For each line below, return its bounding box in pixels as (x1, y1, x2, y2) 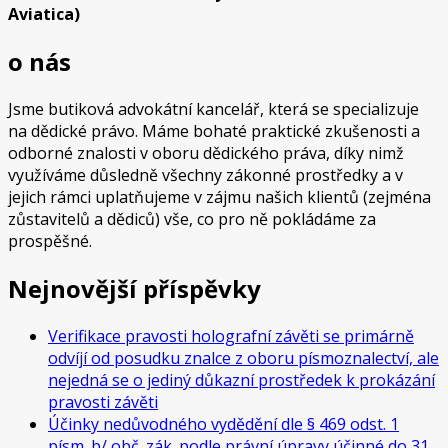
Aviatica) (8, 3, 80, 26)
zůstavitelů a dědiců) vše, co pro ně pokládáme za (8, 208, 376, 231)
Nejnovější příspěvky (8, 272, 261, 306)
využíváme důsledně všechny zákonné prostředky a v (8, 164, 403, 187)
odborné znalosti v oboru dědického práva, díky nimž (8, 142, 404, 165)
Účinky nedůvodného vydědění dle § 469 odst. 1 (48, 413, 399, 435)
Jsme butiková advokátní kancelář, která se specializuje (8, 98, 419, 121)
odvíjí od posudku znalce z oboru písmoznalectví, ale (48, 347, 439, 369)
